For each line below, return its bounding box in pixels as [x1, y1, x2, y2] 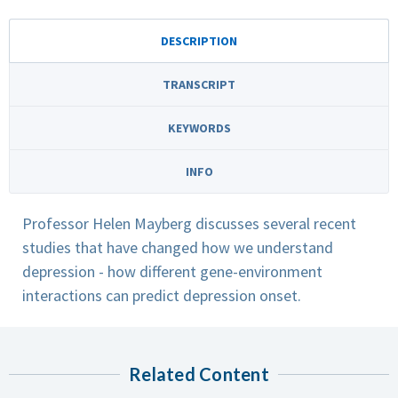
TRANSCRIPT [163, 76, 235, 92]
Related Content [129, 362, 269, 385]
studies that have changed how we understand [22, 236, 333, 258]
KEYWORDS [167, 119, 231, 136]
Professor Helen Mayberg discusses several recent [22, 212, 356, 234]
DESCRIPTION [161, 32, 237, 49]
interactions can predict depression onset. [22, 284, 301, 306]
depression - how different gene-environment [22, 260, 322, 282]
